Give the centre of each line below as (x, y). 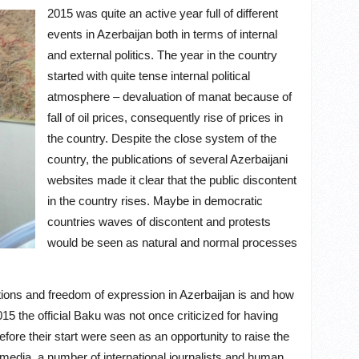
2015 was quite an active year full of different (163, 13)
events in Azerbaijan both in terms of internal (162, 34)
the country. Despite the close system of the (162, 138)
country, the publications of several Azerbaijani (167, 159)
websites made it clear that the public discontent (172, 180)
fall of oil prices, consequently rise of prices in (165, 117)
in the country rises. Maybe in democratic (155, 201)
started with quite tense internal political (149, 76)
